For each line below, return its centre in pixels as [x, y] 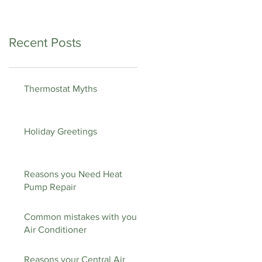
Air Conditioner [55, 230]
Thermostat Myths [61, 89]
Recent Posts [45, 42]
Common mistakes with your [82, 217]
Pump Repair [50, 187]
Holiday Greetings [61, 131]
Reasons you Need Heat [73, 174]
